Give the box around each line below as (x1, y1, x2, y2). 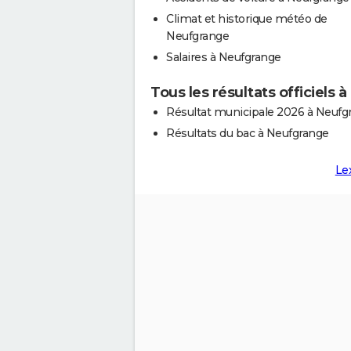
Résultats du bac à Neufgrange (166, 126, 329, 141)
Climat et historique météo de (166, 12, 327, 27)
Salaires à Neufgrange (166, 50, 281, 65)
